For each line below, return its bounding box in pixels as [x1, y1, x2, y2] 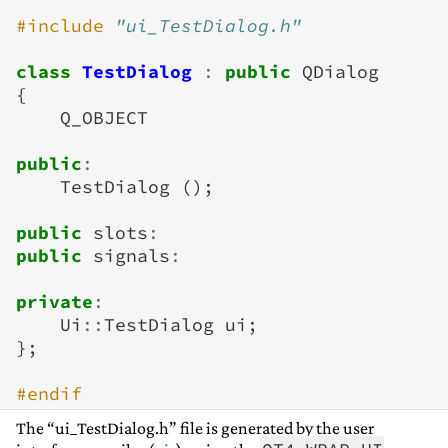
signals [93, 244, 170, 267]
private [16, 290, 93, 313]
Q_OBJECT [60, 106, 148, 129]
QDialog [302, 60, 379, 83]
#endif [16, 382, 82, 405]
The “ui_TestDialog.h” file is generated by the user [16, 418, 374, 438]
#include [16, 14, 104, 37]
